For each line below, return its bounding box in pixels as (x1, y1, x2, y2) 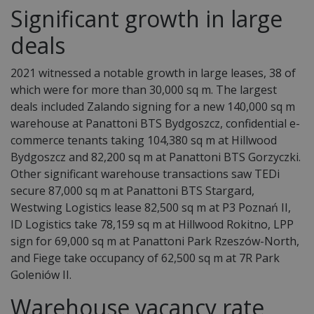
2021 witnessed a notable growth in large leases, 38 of (11, 64, 296, 81)
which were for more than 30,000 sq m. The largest (11, 81, 277, 97)
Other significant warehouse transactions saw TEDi (11, 165, 280, 182)
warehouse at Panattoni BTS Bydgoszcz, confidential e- (11, 115, 300, 131)
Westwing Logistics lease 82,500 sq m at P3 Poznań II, (11, 199, 291, 215)
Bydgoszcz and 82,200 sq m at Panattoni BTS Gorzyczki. (11, 149, 301, 165)
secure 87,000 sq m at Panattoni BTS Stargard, (11, 182, 254, 198)
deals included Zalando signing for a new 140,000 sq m (11, 98, 295, 114)
